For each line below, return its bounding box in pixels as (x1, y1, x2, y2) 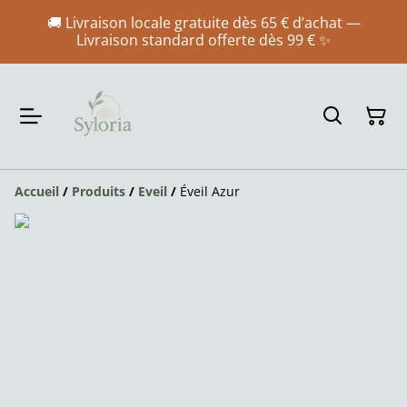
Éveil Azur (180, 183, 240, 200)
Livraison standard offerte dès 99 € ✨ (76, 30, 331, 50)
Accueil (15, 183, 59, 200)
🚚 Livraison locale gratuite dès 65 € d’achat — (46, 13, 361, 33)
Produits (72, 183, 125, 200)
